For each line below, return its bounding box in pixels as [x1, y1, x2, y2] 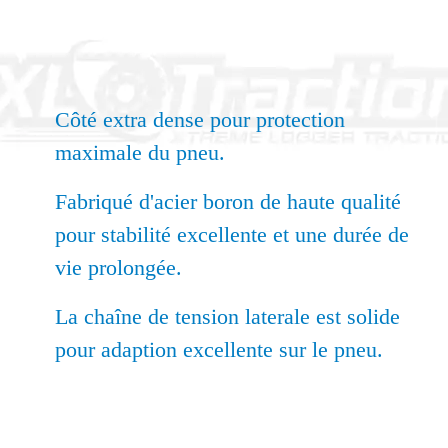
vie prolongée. [55, 255, 188, 281]
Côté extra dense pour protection [55, 107, 345, 133]
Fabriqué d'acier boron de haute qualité [55, 189, 401, 215]
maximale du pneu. [55, 140, 225, 166]
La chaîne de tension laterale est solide [55, 304, 400, 330]
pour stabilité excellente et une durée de [55, 222, 409, 248]
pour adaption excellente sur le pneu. [55, 337, 383, 363]
